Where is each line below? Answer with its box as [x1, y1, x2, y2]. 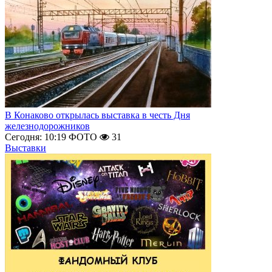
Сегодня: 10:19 [5, 132, 66, 142]
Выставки [5, 143, 46, 153]
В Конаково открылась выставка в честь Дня [5, 110, 190, 120]
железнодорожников [5, 121, 90, 131]
